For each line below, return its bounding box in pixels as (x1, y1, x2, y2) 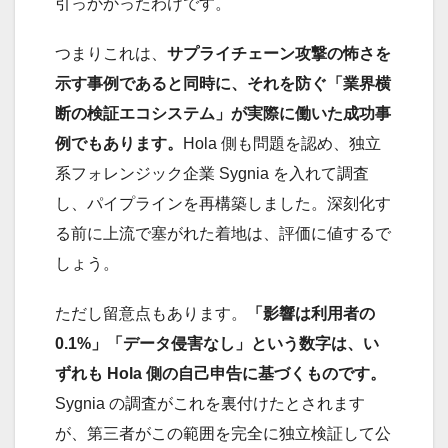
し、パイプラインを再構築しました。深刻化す (55, 194, 391, 212)
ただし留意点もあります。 (55, 304, 247, 322)
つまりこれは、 (55, 44, 167, 62)
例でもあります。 (55, 134, 183, 152)
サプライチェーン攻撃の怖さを (167, 44, 391, 62)
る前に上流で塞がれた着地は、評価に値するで (55, 224, 391, 242)
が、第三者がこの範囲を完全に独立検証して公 (55, 424, 391, 442)
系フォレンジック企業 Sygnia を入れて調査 (55, 164, 369, 182)
